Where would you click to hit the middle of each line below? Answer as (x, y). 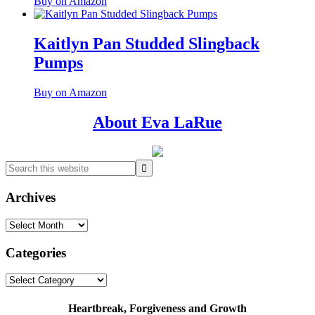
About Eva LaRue (157, 122)
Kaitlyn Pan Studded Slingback (147, 43)
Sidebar (33, 140)
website (22, 191)
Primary (36, 121)
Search (20, 165)
